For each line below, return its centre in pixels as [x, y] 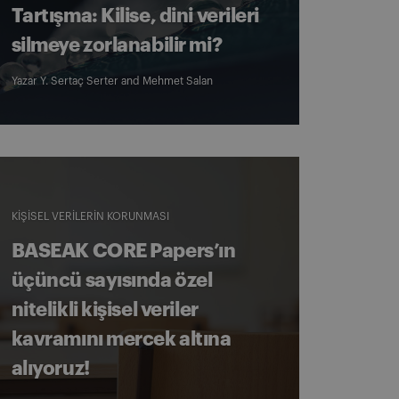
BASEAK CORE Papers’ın [123, 251]
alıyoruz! [50, 369]
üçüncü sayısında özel [112, 281]
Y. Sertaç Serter [79, 81]
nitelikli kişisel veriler [105, 310]
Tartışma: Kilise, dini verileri [135, 16]
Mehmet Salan [177, 81]
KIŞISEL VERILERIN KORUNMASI [90, 216]
